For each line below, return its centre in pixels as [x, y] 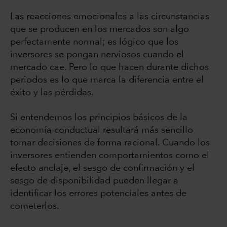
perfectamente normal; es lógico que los [94, 42]
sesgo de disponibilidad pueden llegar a [94, 181]
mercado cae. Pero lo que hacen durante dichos [109, 68]
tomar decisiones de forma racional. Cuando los [110, 143]
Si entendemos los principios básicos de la [99, 118]
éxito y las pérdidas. [52, 93]
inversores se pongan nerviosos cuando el [97, 55]
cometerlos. [35, 206]
